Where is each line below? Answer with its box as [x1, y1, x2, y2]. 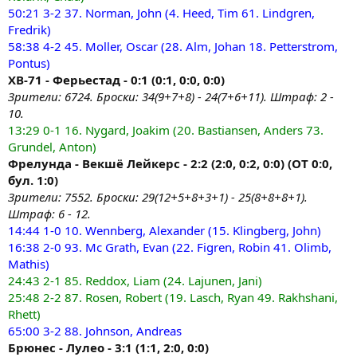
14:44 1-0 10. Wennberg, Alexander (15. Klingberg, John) [8, 222, 321, 238]
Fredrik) [8, 22, 51, 37]
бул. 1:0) [8, 172, 58, 188]
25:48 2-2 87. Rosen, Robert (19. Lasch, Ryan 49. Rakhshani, [8, 289, 338, 305]
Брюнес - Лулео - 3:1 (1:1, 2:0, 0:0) [8, 339, 209, 355]
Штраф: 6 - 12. [8, 206, 91, 222]
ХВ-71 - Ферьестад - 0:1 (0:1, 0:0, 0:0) [8, 72, 225, 88]
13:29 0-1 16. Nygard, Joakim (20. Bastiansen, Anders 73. [8, 122, 324, 138]
